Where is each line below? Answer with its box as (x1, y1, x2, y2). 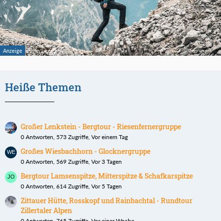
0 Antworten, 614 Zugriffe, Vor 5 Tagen (21, 183, 122, 190)
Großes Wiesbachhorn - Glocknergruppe (21, 147, 150, 156)
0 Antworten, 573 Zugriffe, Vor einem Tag (21, 133, 128, 141)
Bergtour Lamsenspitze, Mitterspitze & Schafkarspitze (21, 171, 193, 181)
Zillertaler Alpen (21, 206, 72, 216)
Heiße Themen (5, 80, 81, 95)
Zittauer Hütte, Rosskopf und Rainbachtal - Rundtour (21, 196, 192, 206)
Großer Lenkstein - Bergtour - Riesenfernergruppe (21, 122, 181, 132)
